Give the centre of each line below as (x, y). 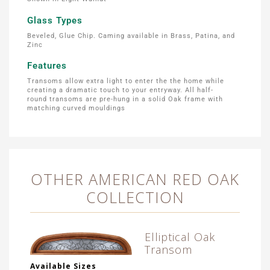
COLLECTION (135, 197)
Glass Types (55, 20)
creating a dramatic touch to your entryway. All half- (120, 90)
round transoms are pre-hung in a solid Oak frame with (125, 99)
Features (47, 65)
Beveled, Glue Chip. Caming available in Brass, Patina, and (131, 36)
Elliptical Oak (180, 237)
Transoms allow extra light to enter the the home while (126, 81)
